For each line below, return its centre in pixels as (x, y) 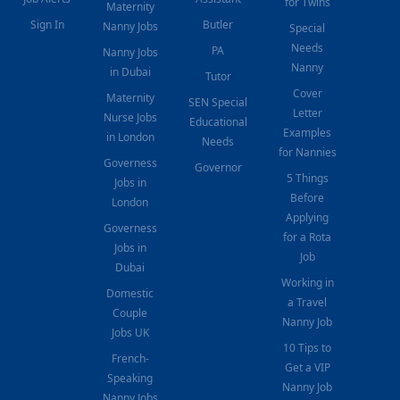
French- (130, 358)
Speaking (130, 378)
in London (130, 137)
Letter (307, 112)
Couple (130, 312)
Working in (307, 282)
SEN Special (218, 102)
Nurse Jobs (130, 117)
